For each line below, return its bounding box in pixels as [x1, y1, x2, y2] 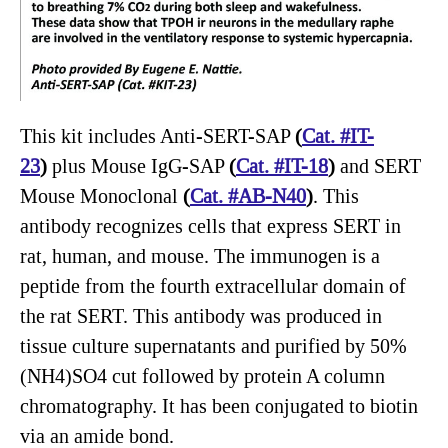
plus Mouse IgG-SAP [47, 155, 229, 177]
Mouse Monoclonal [20, 185, 183, 207]
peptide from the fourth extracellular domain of [20, 275, 406, 297]
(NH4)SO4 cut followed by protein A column [20, 365, 385, 387]
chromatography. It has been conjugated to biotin [20, 395, 418, 417]
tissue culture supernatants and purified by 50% [20, 335, 407, 357]
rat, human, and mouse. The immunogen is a [20, 245, 380, 267]
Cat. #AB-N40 [190, 185, 306, 207]
